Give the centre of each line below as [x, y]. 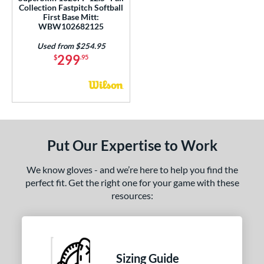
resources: [132, 195]
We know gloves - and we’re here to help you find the [132, 169]
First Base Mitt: [71, 16]
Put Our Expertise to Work [132, 145]
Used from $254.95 [71, 46]
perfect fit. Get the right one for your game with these [132, 182]
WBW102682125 [71, 26]
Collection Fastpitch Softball [71, 7]
